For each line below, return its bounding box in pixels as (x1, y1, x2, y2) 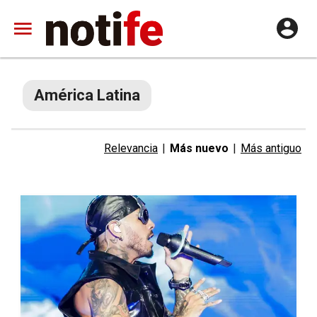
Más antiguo (241, 142, 301, 155)
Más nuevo (170, 142, 229, 155)
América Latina (34, 86, 140, 104)
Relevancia (104, 142, 158, 155)
